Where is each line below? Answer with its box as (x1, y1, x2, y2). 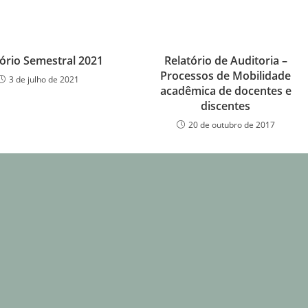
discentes (201, 98, 251, 114)
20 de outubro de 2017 (188, 119, 275, 131)
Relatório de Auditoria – (164, 53, 287, 69)
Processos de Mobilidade (160, 68, 291, 84)
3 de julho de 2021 (9, 74, 80, 86)
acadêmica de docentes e (159, 83, 291, 99)
